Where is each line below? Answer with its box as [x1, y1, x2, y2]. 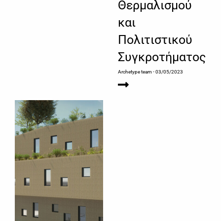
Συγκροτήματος [118, 50, 206, 65]
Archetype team [118, 69, 152, 75]
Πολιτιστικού [118, 33, 192, 47]
